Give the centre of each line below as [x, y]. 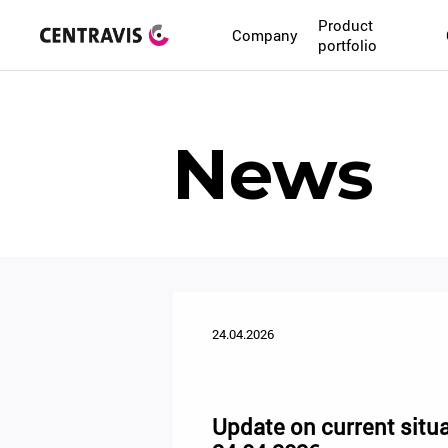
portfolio [348, 45]
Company [265, 35]
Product [346, 25]
